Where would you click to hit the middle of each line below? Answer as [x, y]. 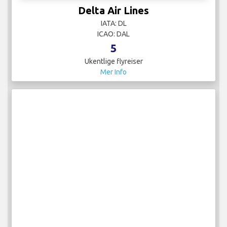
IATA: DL [113, 24]
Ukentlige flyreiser [113, 62]
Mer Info [113, 72]
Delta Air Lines [113, 11]
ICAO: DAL [113, 34]
